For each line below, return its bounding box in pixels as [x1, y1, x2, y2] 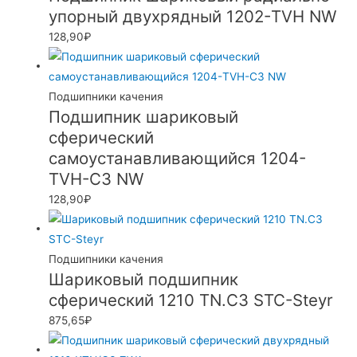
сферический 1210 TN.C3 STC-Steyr [49, 289, 334, 310]
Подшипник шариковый [49, 106, 239, 127]
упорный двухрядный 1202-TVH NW [49, 6, 337, 26]
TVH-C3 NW [49, 168, 144, 189]
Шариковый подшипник [49, 269, 239, 289]
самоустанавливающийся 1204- [49, 147, 307, 168]
